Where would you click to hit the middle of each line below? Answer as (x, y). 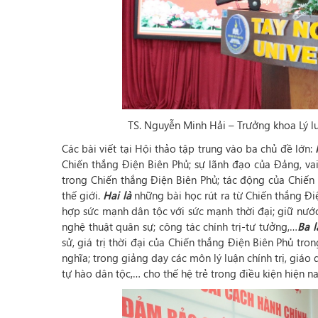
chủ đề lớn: (288, 149)
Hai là (117, 196)
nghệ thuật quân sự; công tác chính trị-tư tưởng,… (180, 227)
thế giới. (83, 196)
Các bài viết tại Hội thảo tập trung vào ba (160, 149)
